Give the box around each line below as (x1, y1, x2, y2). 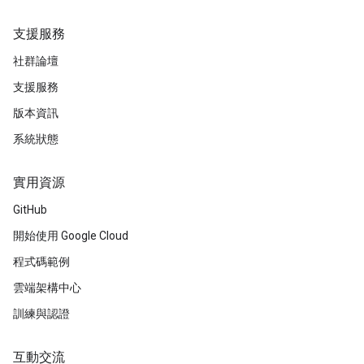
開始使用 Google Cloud (13, 229, 128, 242)
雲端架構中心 (13, 281, 81, 294)
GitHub (13, 203, 47, 216)
